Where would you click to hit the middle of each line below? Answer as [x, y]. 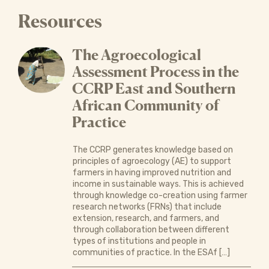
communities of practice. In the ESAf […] [151, 252]
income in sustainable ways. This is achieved [158, 184]
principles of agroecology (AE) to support [152, 161]
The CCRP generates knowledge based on [153, 150]
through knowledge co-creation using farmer [160, 195]
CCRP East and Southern [154, 88]
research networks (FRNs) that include [147, 207]
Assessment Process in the [155, 71]
